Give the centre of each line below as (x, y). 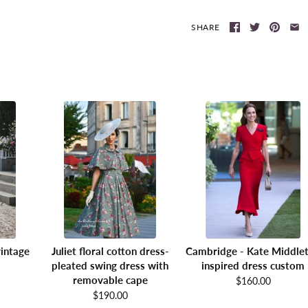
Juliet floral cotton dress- (110, 251)
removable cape (110, 279)
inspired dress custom (253, 265)
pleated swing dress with (110, 265)
